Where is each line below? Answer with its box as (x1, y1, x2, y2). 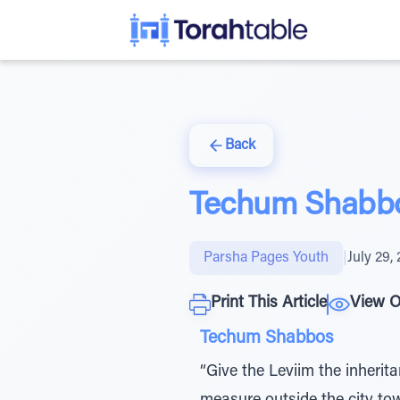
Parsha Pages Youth (204, 251, 329, 265)
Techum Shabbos (200, 329, 333, 347)
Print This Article (211, 296, 327, 312)
